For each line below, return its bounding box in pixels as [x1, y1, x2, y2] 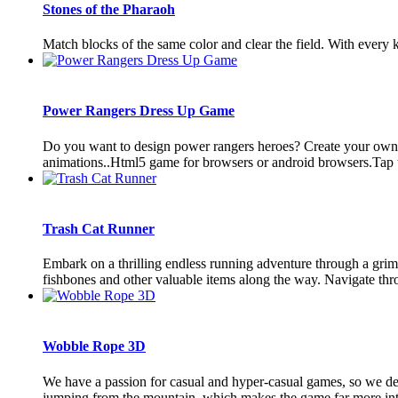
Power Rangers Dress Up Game [43, 103, 235, 119]
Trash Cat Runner [43, 220, 155, 236]
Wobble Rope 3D [43, 338, 146, 354]
